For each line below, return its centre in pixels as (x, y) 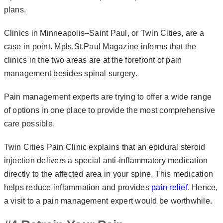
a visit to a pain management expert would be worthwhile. (109, 201)
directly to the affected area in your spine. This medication (109, 174)
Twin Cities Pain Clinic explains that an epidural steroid (105, 147)
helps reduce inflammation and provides (78, 187)
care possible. (30, 123)
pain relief (169, 187)
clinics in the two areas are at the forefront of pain (93, 60)
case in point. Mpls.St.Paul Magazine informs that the (100, 46)
